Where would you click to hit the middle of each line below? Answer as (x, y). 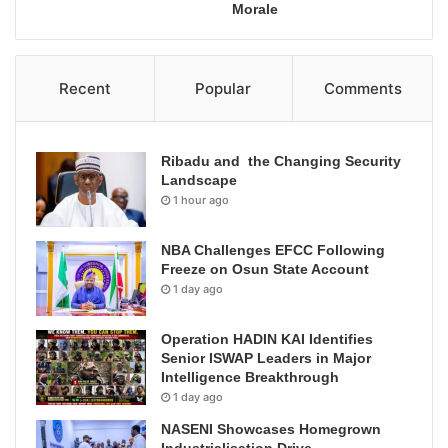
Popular (223, 88)
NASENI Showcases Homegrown (271, 428)
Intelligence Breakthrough (250, 376)
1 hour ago (201, 199)
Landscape (199, 179)
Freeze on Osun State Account (265, 268)
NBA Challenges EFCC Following (273, 249)
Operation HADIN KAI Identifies (267, 338)
